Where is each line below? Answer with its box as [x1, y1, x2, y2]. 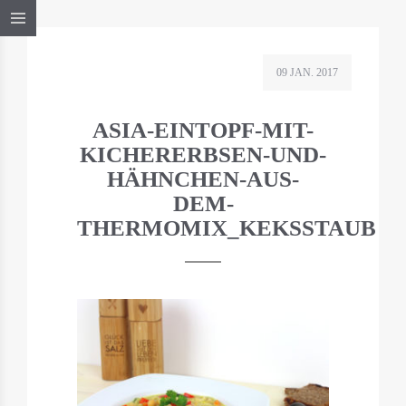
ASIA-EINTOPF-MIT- [92, 118, 314, 142]
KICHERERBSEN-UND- [80, 142, 326, 167]
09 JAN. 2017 [276, 66, 338, 79]
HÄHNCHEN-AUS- [107, 167, 299, 191]
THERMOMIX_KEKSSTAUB [77, 216, 376, 240]
